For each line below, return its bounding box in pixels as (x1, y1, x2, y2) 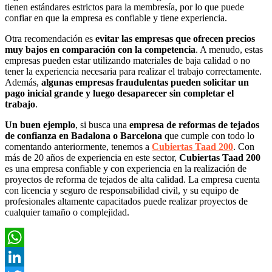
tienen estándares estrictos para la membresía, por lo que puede (5, 1, 244, 12)
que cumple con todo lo (162, 130, 254, 141)
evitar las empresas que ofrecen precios (95, 33, 255, 44)
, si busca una (75, 119, 129, 130)
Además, (5, 76, 41, 87)
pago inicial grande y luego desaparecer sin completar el (5, 87, 234, 98)
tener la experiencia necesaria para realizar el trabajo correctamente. (5, 66, 262, 76)
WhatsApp (5, 251, 46, 262)
